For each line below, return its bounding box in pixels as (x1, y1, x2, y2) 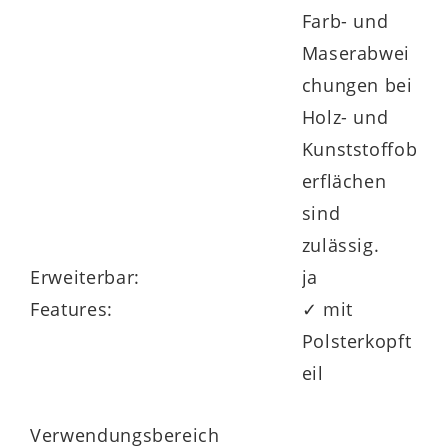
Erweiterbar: (30, 264, 140, 289)
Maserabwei (301, 40, 411, 65)
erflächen (301, 168, 387, 193)
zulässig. (301, 232, 380, 257)
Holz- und (301, 104, 389, 129)
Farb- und (301, 8, 389, 33)
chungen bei (301, 72, 413, 97)
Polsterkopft (301, 328, 412, 353)
